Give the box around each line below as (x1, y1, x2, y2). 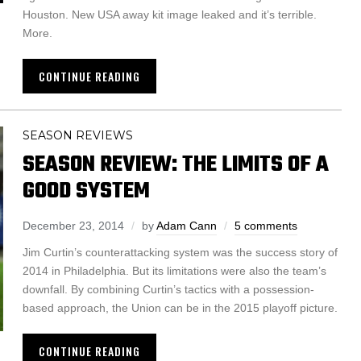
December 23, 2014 (23, 219, 124, 233)
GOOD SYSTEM (23, 174, 150, 210)
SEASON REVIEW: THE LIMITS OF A (23, 147, 329, 183)
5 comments (234, 219, 297, 233)
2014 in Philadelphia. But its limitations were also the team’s (23, 264, 326, 278)
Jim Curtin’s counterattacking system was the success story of (23, 246, 338, 259)
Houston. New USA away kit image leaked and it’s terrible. (23, 8, 317, 22)
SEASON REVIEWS (23, 128, 133, 143)
